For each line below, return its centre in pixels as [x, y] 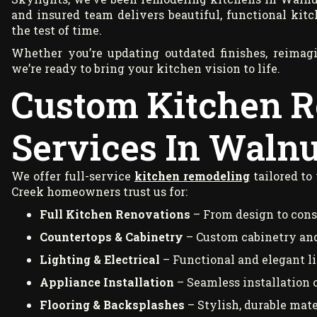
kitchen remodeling [192, 176]
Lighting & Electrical [100, 260]
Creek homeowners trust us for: [99, 192]
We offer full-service [73, 176]
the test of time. [57, 30]
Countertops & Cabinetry [111, 237]
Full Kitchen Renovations [115, 214]
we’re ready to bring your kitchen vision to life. [146, 69]
